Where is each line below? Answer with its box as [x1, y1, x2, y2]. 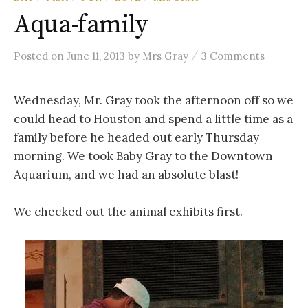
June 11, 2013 [67, 49, 125, 63]
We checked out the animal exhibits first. [14, 203, 243, 219]
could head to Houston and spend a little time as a [14, 111, 293, 126]
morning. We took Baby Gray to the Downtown [14, 148, 273, 164]
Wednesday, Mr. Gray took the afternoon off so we [14, 92, 294, 108]
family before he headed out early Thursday [14, 129, 259, 145]
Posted [14, 49, 51, 63]
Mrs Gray [142, 49, 188, 63]
